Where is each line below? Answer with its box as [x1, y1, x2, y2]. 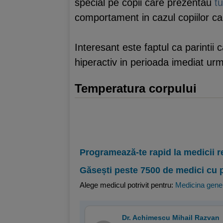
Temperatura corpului [75, 82, 197, 95]
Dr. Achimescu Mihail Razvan [122, 214, 220, 222]
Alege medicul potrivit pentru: [80, 181, 175, 189]
